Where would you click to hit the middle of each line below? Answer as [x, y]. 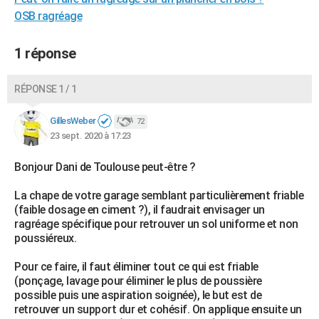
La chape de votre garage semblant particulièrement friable [159, 195]
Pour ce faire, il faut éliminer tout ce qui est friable [136, 266]
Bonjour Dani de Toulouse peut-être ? [105, 167]
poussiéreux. [45, 238]
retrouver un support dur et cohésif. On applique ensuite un [158, 309]
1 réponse [45, 53]
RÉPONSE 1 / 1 [46, 89]
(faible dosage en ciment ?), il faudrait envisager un [140, 209]
